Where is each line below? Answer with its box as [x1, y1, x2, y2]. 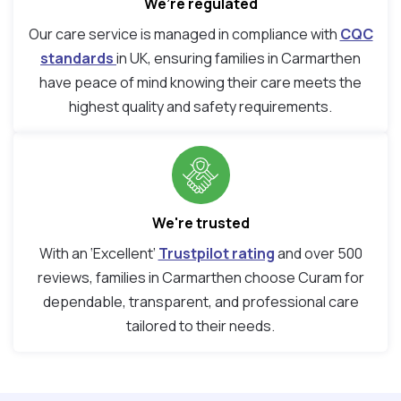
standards [40, 48, 116, 69]
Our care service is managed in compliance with [28, 24, 340, 45]
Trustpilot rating [158, 243, 275, 264]
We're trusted [151, 213, 250, 234]
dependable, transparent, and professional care [42, 292, 359, 312]
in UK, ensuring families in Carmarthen [116, 48, 361, 69]
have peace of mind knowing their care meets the [39, 73, 362, 93]
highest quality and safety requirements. [69, 97, 332, 117]
